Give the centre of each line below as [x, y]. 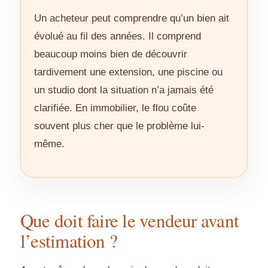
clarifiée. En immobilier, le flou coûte [115, 108]
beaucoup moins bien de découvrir [111, 54]
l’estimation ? [69, 241]
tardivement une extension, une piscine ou [128, 72]
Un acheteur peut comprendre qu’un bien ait [132, 19]
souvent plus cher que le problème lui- [119, 126]
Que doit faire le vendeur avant [130, 220]
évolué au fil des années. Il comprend [118, 36]
